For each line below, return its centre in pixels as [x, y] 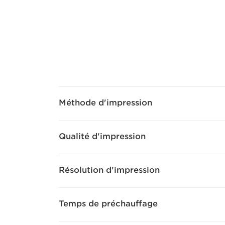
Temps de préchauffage [108, 204]
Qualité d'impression [102, 136]
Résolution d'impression [109, 170]
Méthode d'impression [105, 103]
